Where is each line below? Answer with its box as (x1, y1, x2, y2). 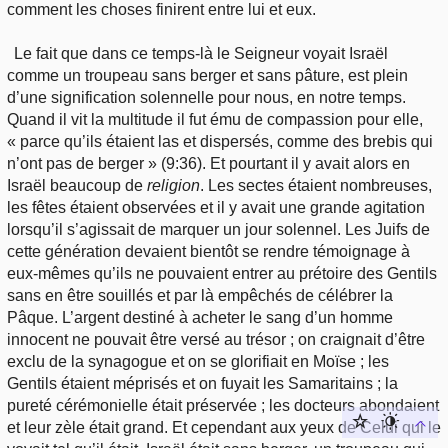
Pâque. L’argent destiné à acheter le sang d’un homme (7, 308, 393, 326)
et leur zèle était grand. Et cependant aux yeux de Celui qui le (7, 418, 441, 436)
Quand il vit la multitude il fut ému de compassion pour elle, (7, 110, 423, 128)
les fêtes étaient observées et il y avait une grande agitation (7, 198, 425, 216)
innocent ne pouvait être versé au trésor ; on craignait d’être (7, 330, 425, 348)
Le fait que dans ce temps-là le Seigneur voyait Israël (14, 44, 389, 62)
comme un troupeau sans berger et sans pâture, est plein (7, 66, 408, 84)
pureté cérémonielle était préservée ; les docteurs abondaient (7, 396, 439, 414)
